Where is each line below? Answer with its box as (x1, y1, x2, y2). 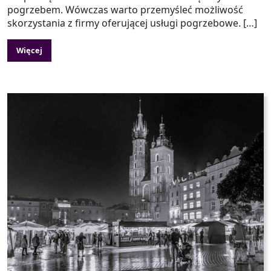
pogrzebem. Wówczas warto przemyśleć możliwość (7, 3, 243, 17)
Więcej (16, 45, 42, 56)
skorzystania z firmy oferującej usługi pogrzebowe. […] (7, 16, 257, 30)
